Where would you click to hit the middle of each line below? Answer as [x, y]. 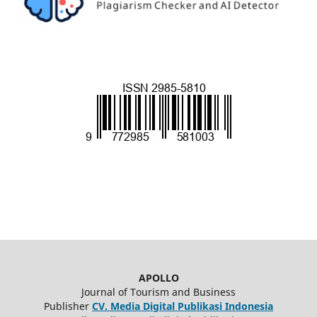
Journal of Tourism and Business [158, 292]
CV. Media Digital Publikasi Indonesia [183, 306]
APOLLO [158, 278]
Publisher [68, 306]
